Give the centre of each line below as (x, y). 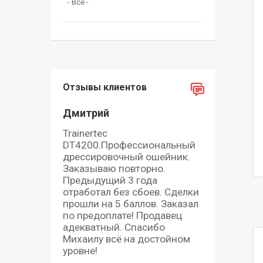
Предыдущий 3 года (110, 180)
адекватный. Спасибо (114, 227)
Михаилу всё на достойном (127, 239)
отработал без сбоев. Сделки (131, 192)
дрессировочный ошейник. (127, 156)
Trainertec (85, 133)
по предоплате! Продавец (122, 215)
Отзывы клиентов (105, 87)
